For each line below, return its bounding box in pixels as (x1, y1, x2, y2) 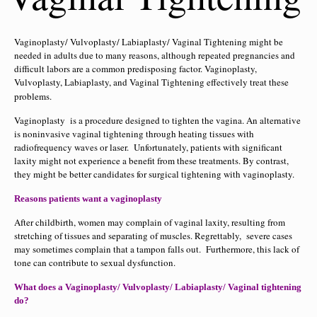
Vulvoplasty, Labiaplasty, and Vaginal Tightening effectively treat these (14, 76, 289, 88)
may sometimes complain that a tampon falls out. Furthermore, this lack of (14, 243, 299, 255)
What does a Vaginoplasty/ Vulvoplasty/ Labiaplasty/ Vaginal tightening (14, 282, 301, 292)
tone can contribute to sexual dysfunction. (14, 256, 175, 269)
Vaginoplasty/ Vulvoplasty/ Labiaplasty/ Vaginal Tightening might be (14, 35, 283, 48)
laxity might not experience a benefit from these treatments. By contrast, (14, 154, 289, 167)
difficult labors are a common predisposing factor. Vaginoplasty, (14, 62, 257, 75)
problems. (14, 90, 52, 103)
